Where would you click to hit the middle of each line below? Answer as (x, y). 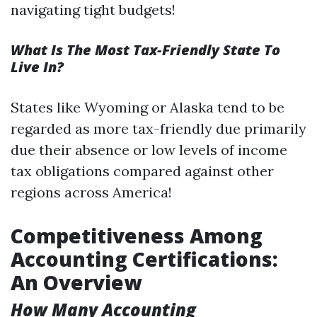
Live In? (37, 67)
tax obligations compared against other (142, 171)
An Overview (76, 282)
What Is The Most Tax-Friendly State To (145, 50)
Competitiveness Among (137, 236)
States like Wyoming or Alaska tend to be (148, 107)
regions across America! (91, 192)
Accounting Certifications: (144, 259)
